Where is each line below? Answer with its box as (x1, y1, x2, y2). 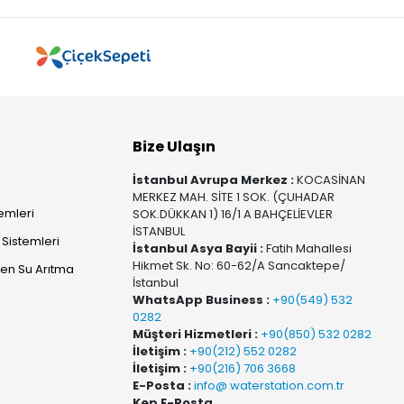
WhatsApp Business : (133, 291, 271, 309)
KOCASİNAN (294, 171, 366, 189)
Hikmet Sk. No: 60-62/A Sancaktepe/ (133, 257, 346, 275)
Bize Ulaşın (133, 136, 216, 158)
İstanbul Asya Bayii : (133, 240, 264, 258)
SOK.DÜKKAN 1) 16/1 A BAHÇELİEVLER (133, 206, 334, 224)
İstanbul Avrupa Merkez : (133, 171, 295, 189)
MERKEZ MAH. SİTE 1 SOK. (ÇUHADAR (133, 188, 335, 207)
